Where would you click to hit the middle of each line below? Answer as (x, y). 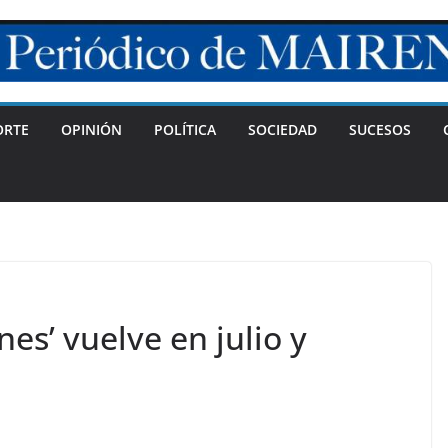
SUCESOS (380, 129)
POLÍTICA (185, 129)
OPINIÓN (91, 129)
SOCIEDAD (282, 129)
